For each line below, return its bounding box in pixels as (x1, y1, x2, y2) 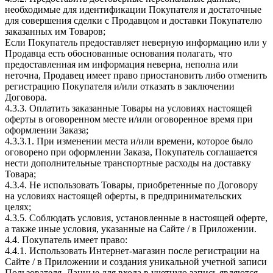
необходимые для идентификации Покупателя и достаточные (5, 4, 261, 15)
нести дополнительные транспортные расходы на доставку (5, 157, 251, 168)
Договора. (5, 91, 47, 102)
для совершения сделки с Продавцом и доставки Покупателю (5, 15, 262, 26)
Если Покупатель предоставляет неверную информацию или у (5, 37, 267, 48)
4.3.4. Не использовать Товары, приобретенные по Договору (5, 179, 258, 190)
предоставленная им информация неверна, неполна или (5, 58, 238, 69)
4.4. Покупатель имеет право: (5, 234, 127, 245)
